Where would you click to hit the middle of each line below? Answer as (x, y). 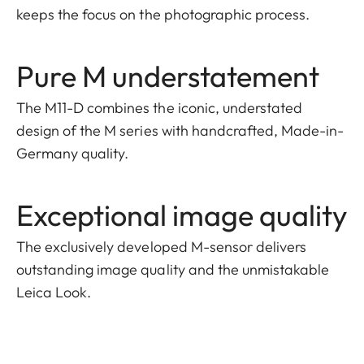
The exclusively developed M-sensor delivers (162, 247)
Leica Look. (54, 292)
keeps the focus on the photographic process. (163, 15)
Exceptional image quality (182, 215)
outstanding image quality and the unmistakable (173, 270)
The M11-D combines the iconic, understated (160, 108)
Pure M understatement (168, 76)
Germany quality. (73, 154)
